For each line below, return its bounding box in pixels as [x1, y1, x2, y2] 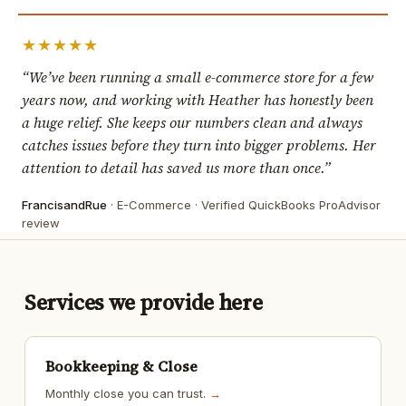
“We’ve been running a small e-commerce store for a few [22, 67, 373, 88]
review [22, 216, 60, 231]
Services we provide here [24, 287, 263, 318]
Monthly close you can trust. [44, 386, 209, 401]
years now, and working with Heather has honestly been [22, 90, 373, 111]
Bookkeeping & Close [44, 356, 198, 377]
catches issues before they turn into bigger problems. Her [22, 135, 376, 156]
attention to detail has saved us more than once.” [22, 158, 331, 179]
